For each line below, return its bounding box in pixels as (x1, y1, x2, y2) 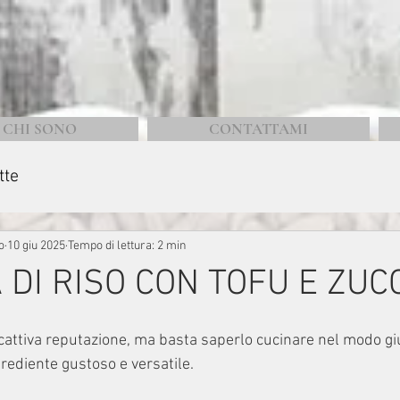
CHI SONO (2, 120, 77, 138)
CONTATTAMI (209, 120, 308, 138)
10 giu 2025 (7, 237, 65, 254)
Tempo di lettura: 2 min (68, 237, 187, 254)
